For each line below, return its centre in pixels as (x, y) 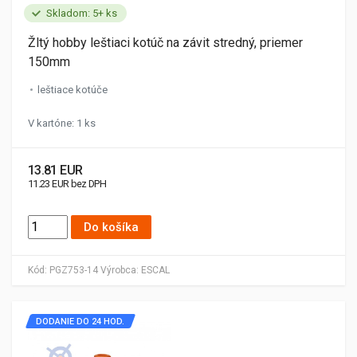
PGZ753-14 (74, 270)
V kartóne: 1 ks (62, 123)
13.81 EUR (55, 170)
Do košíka (111, 227)
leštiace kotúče (73, 89)
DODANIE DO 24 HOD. (80, 321)
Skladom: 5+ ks (82, 13)
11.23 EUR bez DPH (67, 183)
